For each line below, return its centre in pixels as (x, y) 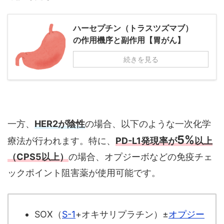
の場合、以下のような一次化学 (148, 124)
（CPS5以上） (38, 157)
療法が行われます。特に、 (61, 141)
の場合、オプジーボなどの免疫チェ (140, 157)
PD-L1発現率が (146, 141)
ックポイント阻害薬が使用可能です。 (84, 173)
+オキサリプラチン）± (122, 214)
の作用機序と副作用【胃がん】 (129, 40)
